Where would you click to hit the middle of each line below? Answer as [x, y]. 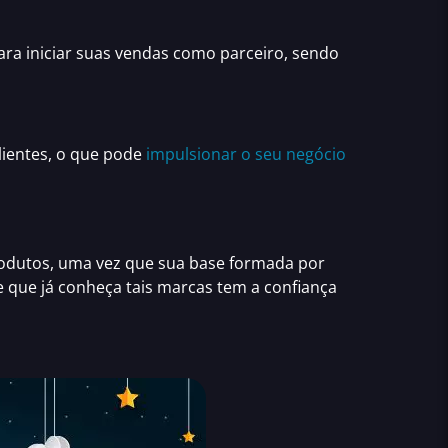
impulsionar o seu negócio [246, 153]
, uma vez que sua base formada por [187, 263]
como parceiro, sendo [254, 53]
